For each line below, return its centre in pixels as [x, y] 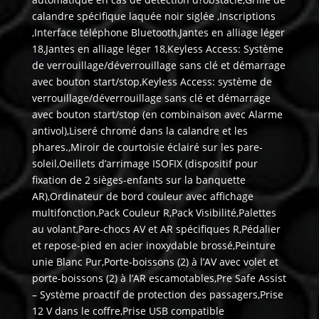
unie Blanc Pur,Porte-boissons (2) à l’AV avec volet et [155, 262]
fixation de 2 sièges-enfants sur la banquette [138, 180]
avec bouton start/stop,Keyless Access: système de [152, 82]
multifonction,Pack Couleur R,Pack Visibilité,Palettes [154, 213]
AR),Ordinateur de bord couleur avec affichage [142, 197]
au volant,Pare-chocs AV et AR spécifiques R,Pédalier [156, 229]
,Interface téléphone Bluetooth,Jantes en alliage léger [158, 33]
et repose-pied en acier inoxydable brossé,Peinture [153, 246]
